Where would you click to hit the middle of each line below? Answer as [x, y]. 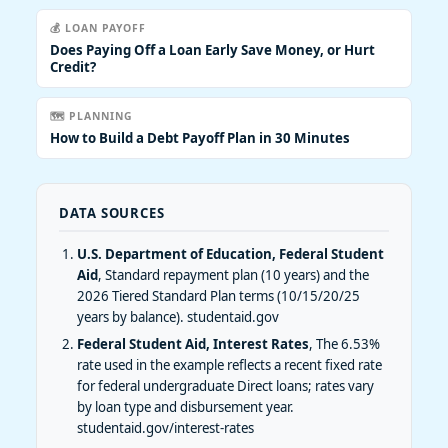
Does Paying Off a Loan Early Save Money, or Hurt [212, 50]
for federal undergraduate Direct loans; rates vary [225, 386]
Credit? [73, 67]
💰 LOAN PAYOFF [98, 28]
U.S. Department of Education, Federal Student [230, 254]
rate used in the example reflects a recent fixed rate [229, 365]
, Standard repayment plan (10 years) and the [233, 275]
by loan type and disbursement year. [185, 407]
